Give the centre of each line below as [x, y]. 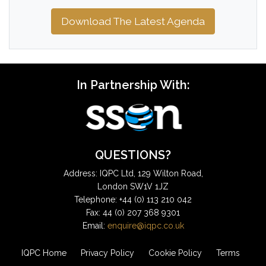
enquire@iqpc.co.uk [145, 226]
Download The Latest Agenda [133, 22]
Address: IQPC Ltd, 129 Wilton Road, [133, 174]
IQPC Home [44, 253]
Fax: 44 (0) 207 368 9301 [133, 213]
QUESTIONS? [133, 155]
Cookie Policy [175, 253]
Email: [95, 226]
